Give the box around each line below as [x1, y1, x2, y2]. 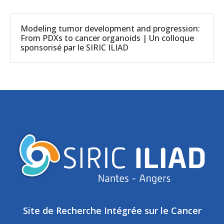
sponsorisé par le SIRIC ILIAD [20, 42, 128, 53]
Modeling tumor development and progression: [20, 23, 200, 34]
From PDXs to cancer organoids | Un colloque [20, 32, 194, 44]
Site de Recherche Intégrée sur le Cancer [22, 204, 201, 217]
